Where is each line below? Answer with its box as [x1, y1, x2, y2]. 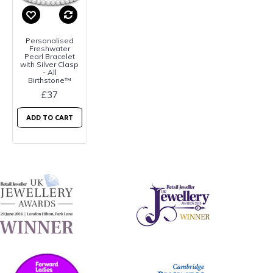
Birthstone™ [27, 75, 71, 85]
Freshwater [29, 43, 70, 53]
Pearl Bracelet [24, 51, 75, 61]
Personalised [25, 35, 74, 45]
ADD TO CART [26, 113, 73, 121]
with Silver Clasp [20, 59, 79, 69]
